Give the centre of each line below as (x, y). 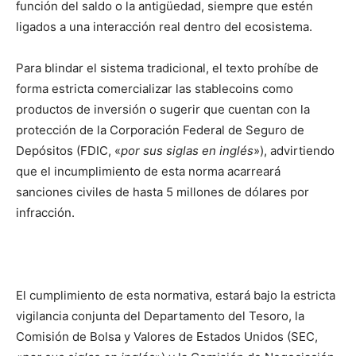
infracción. (45, 213)
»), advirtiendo (294, 151)
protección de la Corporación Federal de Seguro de (160, 130)
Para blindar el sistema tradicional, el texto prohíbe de (167, 68)
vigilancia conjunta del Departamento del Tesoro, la (160, 316)
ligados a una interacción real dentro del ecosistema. (164, 27)
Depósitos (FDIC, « (68, 151)
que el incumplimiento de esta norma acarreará (148, 171)
